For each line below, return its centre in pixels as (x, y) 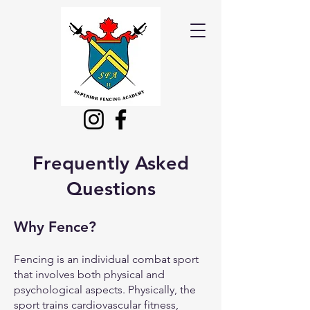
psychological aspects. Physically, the (105, 290)
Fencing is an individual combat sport (106, 259)
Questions (111, 189)
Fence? (72, 227)
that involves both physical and (89, 274)
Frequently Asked (111, 163)
